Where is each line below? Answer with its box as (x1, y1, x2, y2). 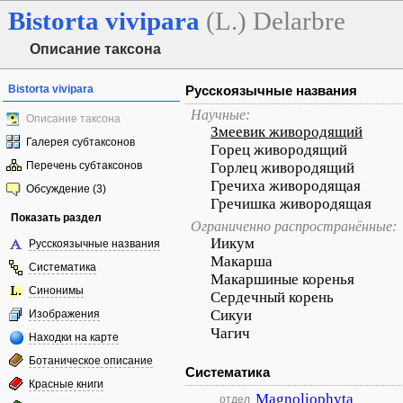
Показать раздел (11, 211, 102, 224)
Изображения (29, 308, 100, 320)
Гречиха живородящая (210, 177, 361, 194)
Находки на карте (29, 331, 119, 344)
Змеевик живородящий (210, 123, 363, 140)
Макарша (210, 253, 273, 270)
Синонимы (29, 284, 84, 297)
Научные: (191, 107, 250, 122)
